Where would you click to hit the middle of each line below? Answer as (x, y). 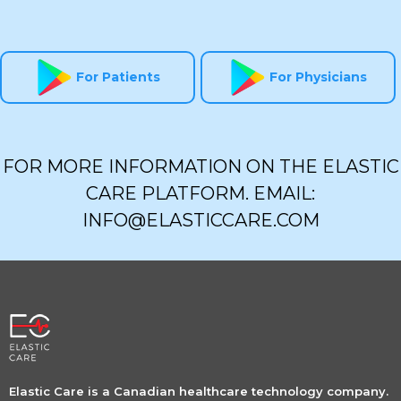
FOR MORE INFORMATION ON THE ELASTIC (200, 167)
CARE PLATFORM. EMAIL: (200, 194)
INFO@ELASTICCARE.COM (200, 221)
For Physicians (318, 77)
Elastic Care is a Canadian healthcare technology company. (199, 392)
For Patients (118, 77)
